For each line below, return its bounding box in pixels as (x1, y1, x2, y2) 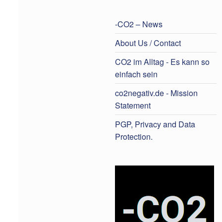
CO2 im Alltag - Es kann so (115, 56, 210, 67)
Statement (115, 100, 151, 111)
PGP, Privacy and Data (115, 118, 195, 130)
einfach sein (115, 68, 158, 80)
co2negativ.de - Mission (115, 87, 198, 99)
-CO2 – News (115, 18, 163, 30)
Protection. (115, 131, 153, 143)
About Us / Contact (115, 37, 181, 49)
